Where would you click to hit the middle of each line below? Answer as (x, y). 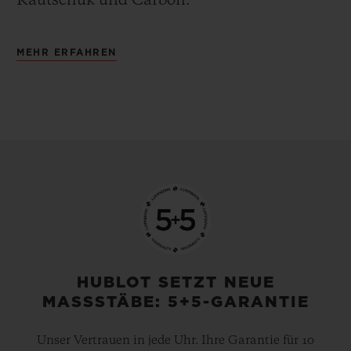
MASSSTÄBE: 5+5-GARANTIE (175, 303)
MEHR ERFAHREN (67, 53)
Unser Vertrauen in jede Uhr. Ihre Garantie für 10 (175, 341)
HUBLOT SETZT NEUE (175, 283)
